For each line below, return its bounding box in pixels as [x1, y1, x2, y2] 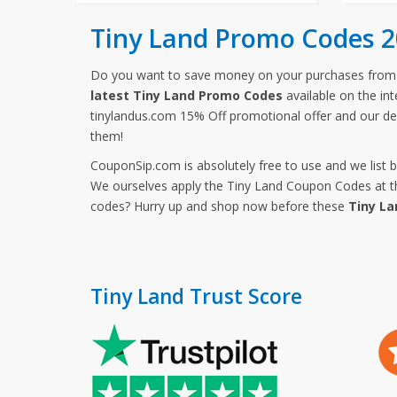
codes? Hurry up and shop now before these [90, 198, 348, 214]
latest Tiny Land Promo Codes [90, 87, 283, 104]
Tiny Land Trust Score [90, 283, 302, 310]
